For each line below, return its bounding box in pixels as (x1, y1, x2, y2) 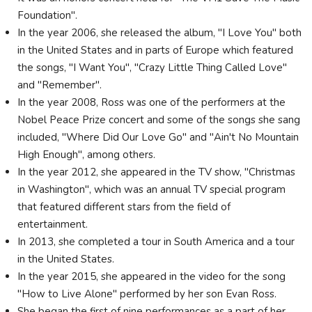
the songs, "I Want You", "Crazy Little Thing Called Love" (17, 61, 287, 75)
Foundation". (17, 8, 77, 22)
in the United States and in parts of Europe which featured (17, 43, 293, 57)
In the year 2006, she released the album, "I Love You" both (17, 26, 302, 40)
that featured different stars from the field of (17, 200, 231, 214)
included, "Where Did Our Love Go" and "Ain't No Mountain (17, 130, 299, 144)
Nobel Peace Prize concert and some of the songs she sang (17, 113, 300, 127)
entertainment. (17, 217, 88, 231)
